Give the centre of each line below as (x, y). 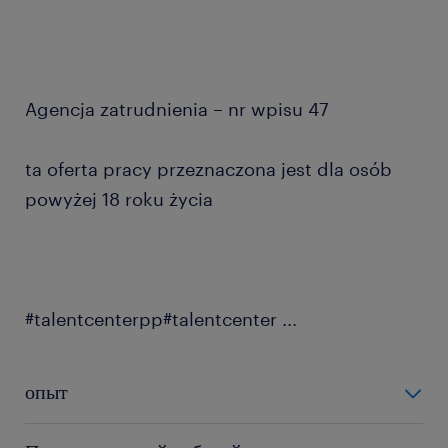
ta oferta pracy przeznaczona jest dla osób (208, 169)
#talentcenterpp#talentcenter (153, 319)
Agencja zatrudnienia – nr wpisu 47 (177, 109)
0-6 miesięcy (74, 435)
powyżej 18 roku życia (119, 199)
